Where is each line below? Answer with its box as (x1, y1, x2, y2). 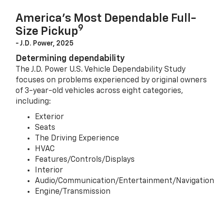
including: (15, 97, 51, 106)
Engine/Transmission (35, 187, 111, 196)
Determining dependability (15, 54, 125, 63)
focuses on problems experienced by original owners (15, 76, 207, 84)
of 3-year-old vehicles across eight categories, (15, 87, 184, 95)
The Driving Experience (35, 134, 120, 142)
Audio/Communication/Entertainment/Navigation (35, 177, 215, 185)
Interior (35, 166, 63, 174)
